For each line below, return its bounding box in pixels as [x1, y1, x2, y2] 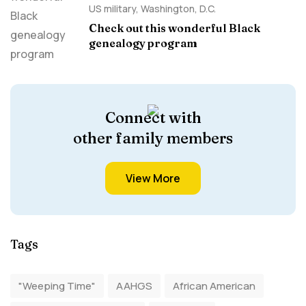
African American [173, 279, 255, 293]
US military [89, 2, 136, 15]
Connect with [105, 108, 201, 127]
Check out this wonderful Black [89, 21, 260, 35]
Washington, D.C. [141, 2, 216, 15]
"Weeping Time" [18, 279, 96, 293]
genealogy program [89, 36, 197, 50]
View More [126, 171, 180, 186]
